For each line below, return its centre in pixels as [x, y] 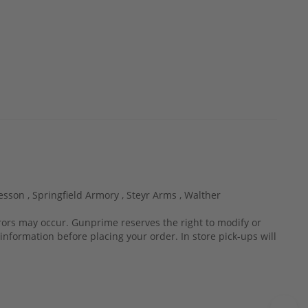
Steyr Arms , [155, 195]
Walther [202, 195]
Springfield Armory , [79, 195]
